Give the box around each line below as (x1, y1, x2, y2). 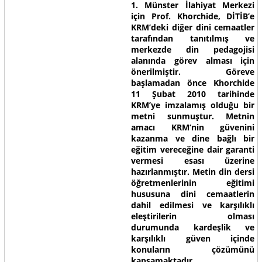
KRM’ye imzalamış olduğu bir (130, 99, 255, 111)
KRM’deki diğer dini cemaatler (130, 22, 255, 33)
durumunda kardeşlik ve (130, 222, 255, 233)
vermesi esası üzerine (130, 155, 255, 166)
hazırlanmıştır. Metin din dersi (130, 166, 255, 177)
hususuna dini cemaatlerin (130, 188, 255, 199)
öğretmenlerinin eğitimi (130, 177, 255, 188)
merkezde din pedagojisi (130, 44, 255, 55)
